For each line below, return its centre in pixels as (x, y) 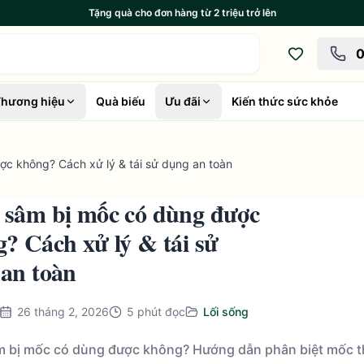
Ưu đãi (183, 101)
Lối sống (225, 312)
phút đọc (161, 312)
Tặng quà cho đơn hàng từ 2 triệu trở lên (182, 13)
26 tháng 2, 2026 (63, 312)
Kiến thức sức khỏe (285, 101)
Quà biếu (121, 101)
